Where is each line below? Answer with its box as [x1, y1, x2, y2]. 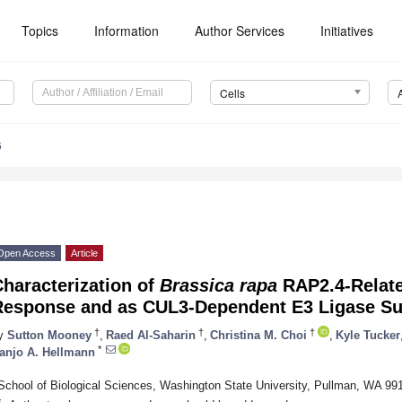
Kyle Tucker [336, 328, 400, 342]
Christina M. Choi [210, 328, 307, 342]
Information [94, 22, 160, 39]
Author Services [195, 22, 285, 39]
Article [71, 248, 98, 259]
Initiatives [320, 22, 374, 39]
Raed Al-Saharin [106, 328, 196, 342]
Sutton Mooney [7, 328, 92, 342]
